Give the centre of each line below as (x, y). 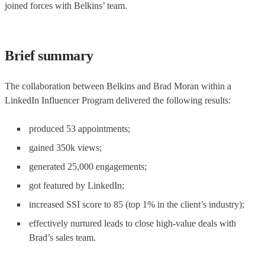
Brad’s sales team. (62, 237)
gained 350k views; (65, 147)
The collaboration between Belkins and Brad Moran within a (118, 86)
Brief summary (49, 55)
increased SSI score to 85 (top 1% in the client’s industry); (137, 204)
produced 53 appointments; (80, 128)
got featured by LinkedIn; (77, 185)
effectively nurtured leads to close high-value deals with (132, 223)
